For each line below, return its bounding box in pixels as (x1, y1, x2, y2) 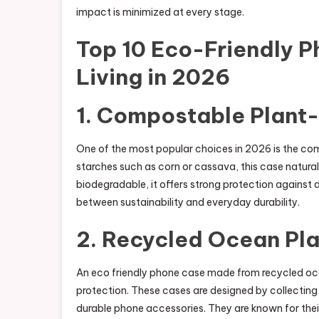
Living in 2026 (76, 63, 230, 90)
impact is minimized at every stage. (76, 6, 244, 19)
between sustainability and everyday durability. (76, 196, 300, 209)
